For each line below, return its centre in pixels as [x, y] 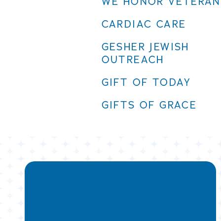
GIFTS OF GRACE [149, 105]
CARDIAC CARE [144, 24]
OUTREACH [133, 60]
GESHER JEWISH [145, 47]
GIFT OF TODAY [146, 83]
